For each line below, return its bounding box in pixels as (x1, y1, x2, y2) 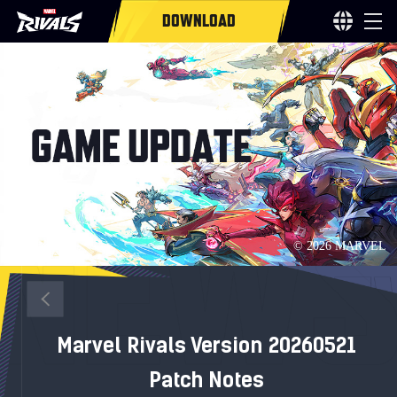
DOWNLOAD (161, 10, 236, 31)
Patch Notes (148, 366, 264, 393)
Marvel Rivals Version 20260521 (56, 331, 356, 358)
